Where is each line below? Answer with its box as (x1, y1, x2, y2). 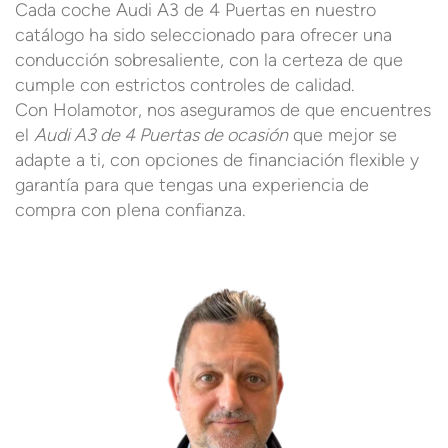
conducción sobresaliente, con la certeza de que (15, 49, 403, 71)
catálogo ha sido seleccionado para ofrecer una (15, 24, 392, 46)
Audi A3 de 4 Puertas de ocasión (34, 124, 288, 146)
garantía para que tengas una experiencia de (15, 174, 369, 196)
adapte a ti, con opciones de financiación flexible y (15, 149, 419, 171)
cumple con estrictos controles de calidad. (15, 74, 354, 96)
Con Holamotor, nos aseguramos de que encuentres (15, 99, 431, 121)
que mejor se (288, 124, 397, 146)
